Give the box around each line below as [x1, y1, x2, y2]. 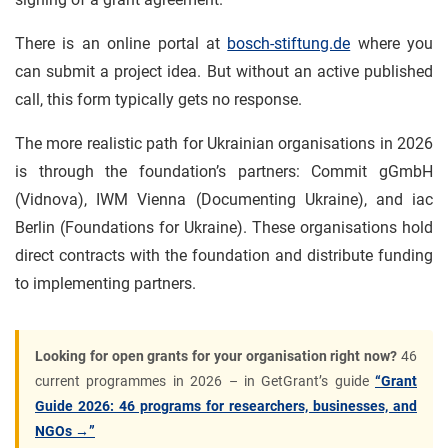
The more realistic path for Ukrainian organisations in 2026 [15, 134, 433, 153]
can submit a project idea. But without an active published [15, 62, 433, 81]
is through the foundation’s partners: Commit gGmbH [15, 162, 433, 181]
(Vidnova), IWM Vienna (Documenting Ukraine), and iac [15, 190, 433, 209]
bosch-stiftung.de [227, 34, 351, 53]
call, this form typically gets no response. [15, 90, 302, 109]
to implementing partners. [15, 274, 196, 293]
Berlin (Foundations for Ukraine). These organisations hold [15, 218, 433, 237]
